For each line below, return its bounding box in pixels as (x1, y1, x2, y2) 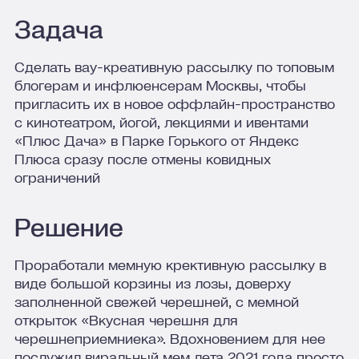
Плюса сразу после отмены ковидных (14, 148, 271, 169)
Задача (14, 11, 103, 47)
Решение (14, 210, 123, 246)
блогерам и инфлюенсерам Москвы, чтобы (14, 75, 306, 95)
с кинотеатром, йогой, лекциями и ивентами (14, 111, 309, 132)
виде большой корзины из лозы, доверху (14, 273, 291, 294)
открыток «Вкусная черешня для (14, 310, 238, 331)
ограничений (14, 167, 100, 188)
